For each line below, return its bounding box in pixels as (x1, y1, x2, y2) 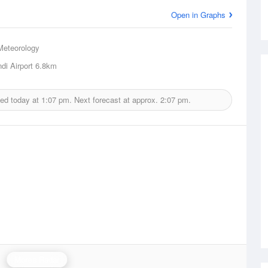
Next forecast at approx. (72, 94, 160, 105)
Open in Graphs (171, 9, 226, 20)
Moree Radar (14, 254, 60, 265)
